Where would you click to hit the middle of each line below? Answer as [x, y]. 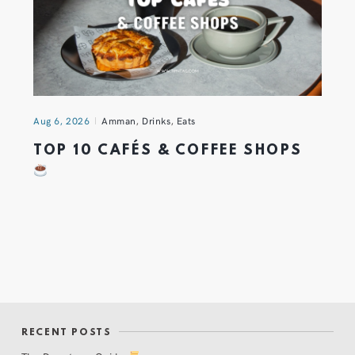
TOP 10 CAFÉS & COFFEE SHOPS [168, 151]
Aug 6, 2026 [62, 120]
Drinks [157, 120]
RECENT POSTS [67, 332]
